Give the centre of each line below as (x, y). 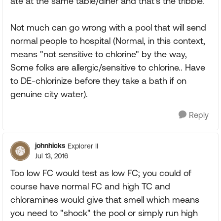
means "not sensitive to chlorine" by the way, (99, 54)
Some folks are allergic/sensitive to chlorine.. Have (108, 67)
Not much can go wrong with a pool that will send (108, 27)
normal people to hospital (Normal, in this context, (108, 41)
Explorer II (83, 146)
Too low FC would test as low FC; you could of (101, 173)
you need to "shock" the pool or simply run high (104, 213)
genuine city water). (49, 94)
